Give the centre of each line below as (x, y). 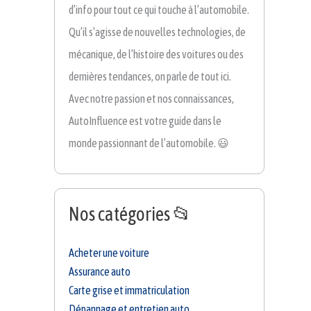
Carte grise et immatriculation (129, 291)
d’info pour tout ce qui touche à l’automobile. (159, 10)
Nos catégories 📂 (130, 215)
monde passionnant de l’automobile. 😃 (149, 143)
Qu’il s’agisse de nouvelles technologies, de (157, 32)
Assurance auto (100, 272)
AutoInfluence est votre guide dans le (145, 121)
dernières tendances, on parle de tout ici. (150, 77)
